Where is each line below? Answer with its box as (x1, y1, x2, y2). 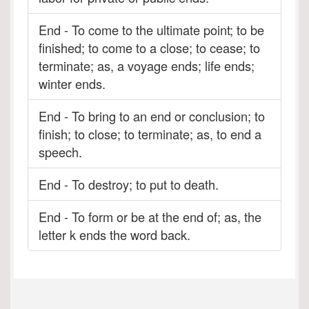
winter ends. (39, 74, 106, 92)
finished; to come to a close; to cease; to (39, 39, 260, 57)
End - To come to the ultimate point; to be (39, 21, 264, 39)
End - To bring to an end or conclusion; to (39, 107, 265, 125)
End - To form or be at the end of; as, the (39, 208, 261, 226)
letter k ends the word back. (39, 226, 190, 243)
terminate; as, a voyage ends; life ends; (39, 57, 255, 74)
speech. (39, 143, 82, 161)
